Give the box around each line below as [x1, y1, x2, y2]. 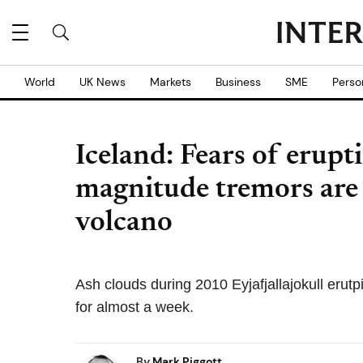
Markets [150, 75, 191, 89]
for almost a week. [75, 299, 194, 315]
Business [216, 75, 261, 89]
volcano [75, 209, 173, 238]
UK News [79, 75, 126, 89]
